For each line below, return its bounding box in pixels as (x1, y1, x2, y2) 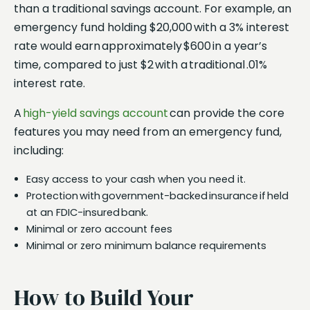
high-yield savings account (21, 104, 168, 121)
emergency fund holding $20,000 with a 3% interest (14, 19, 289, 35)
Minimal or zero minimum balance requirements (26, 238, 266, 253)
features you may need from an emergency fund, (14, 123, 282, 140)
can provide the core (168, 104, 284, 121)
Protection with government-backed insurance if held (26, 188, 289, 203)
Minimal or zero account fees (26, 221, 172, 236)
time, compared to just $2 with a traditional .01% (14, 56, 267, 73)
